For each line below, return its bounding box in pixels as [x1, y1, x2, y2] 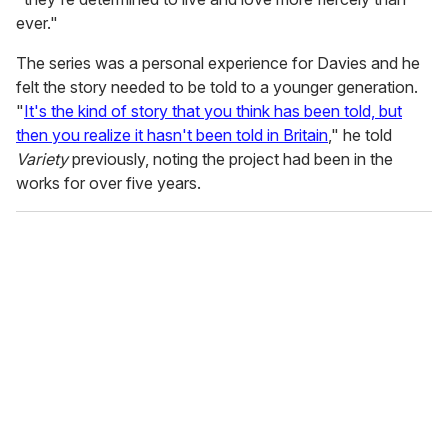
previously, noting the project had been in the [68, 149, 393, 170]
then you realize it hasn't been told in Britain [16, 125, 328, 146]
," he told [328, 125, 392, 146]
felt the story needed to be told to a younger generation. [16, 77, 418, 98]
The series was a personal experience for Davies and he [16, 53, 420, 74]
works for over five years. [16, 173, 201, 194]
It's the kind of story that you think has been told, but [24, 101, 402, 122]
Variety [16, 149, 68, 170]
